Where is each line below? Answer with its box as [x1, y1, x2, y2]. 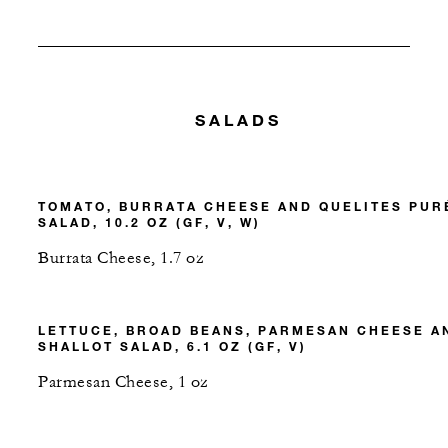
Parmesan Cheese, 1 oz [38, 372, 209, 393]
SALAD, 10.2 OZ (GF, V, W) [38, 214, 261, 231]
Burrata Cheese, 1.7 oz [38, 248, 204, 269]
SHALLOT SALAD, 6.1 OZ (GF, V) [38, 338, 307, 355]
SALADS [195, 109, 283, 129]
